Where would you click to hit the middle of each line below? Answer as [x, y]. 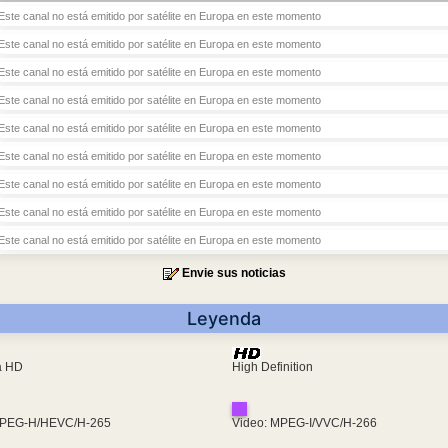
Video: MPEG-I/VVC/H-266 [304, 423]
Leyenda [224, 319]
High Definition [272, 366]
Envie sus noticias [233, 273]
